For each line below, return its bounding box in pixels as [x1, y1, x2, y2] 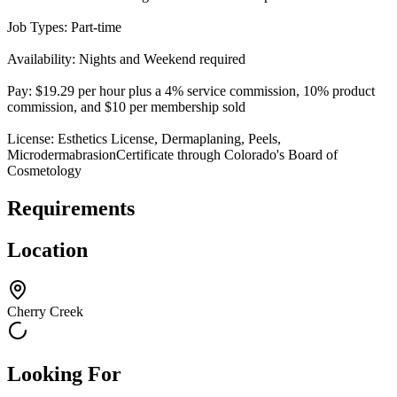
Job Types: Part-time [7, 19, 121, 35]
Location [7, 237, 88, 261]
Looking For [7, 362, 121, 386]
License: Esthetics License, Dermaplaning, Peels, [7, 130, 281, 146]
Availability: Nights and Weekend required [7, 51, 245, 66]
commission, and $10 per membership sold [7, 98, 245, 114]
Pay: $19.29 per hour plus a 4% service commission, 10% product [7, 82, 375, 98]
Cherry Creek [7, 304, 83, 320]
